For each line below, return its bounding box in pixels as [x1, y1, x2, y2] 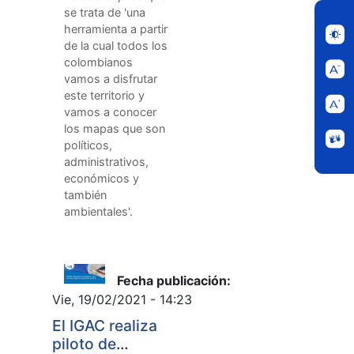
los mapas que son [64, 121, 165, 135]
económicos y [64, 171, 139, 185]
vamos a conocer [64, 104, 156, 119]
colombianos [64, 55, 133, 69]
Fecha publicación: [116, 272, 231, 288]
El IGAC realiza [52, 315, 157, 335]
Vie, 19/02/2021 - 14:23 [52, 291, 192, 307]
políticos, [64, 137, 112, 152]
